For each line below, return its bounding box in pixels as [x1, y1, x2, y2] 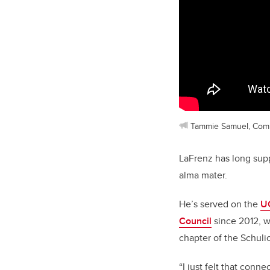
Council [179, 213, 212, 228]
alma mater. [179, 168, 230, 182]
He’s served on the [179, 196, 260, 211]
